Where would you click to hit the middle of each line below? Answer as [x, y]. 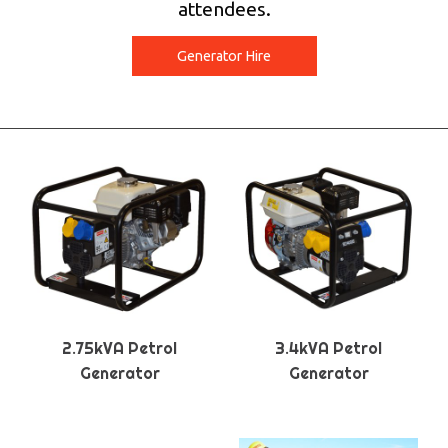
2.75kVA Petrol [119, 348]
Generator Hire [224, 56]
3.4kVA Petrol [328, 348]
